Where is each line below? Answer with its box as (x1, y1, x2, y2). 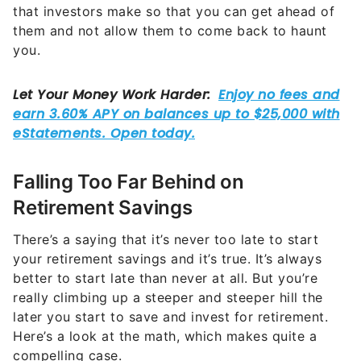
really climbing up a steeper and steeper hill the (13, 259, 323, 275)
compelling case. (13, 317, 122, 333)
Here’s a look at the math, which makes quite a (13, 297, 317, 313)
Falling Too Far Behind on (13, 139, 244, 163)
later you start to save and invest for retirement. (13, 278, 328, 294)
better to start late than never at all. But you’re (13, 239, 317, 255)
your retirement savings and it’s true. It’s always (13, 220, 322, 236)
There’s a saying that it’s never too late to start (13, 201, 318, 217)
